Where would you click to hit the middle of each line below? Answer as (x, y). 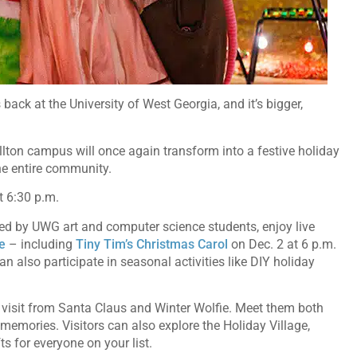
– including (41, 244)
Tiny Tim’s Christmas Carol (152, 244)
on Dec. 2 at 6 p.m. (282, 244)
